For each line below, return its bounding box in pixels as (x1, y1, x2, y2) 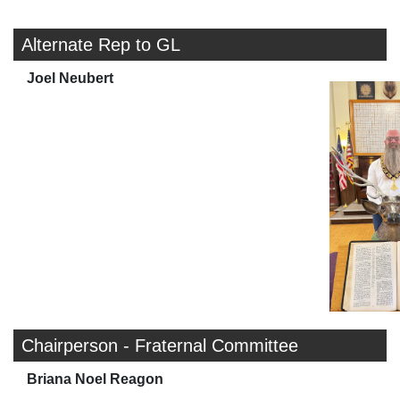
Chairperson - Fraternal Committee (21, 335, 298, 355)
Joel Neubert (27, 70, 113, 86)
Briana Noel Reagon (27, 371, 163, 387)
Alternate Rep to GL (21, 34, 180, 54)
